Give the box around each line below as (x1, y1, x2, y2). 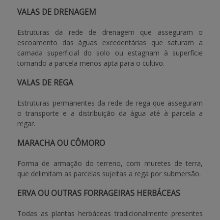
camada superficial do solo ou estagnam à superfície (17, 48, 203, 57)
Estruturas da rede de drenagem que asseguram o (17, 27, 203, 37)
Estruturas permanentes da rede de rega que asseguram (17, 98, 203, 108)
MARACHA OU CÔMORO (17, 138, 105, 148)
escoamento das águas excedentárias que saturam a (17, 38, 203, 47)
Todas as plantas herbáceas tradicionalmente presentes (17, 209, 203, 218)
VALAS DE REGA (17, 78, 73, 88)
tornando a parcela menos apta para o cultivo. (17, 58, 165, 68)
